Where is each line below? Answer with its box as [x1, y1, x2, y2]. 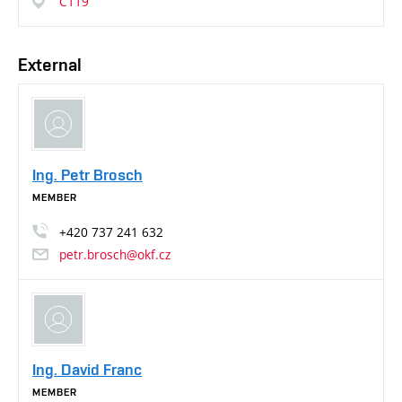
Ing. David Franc [32, 360, 142, 380]
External [18, 53, 82, 75]
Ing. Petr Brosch [32, 164, 143, 184]
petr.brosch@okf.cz [59, 245, 170, 263]
